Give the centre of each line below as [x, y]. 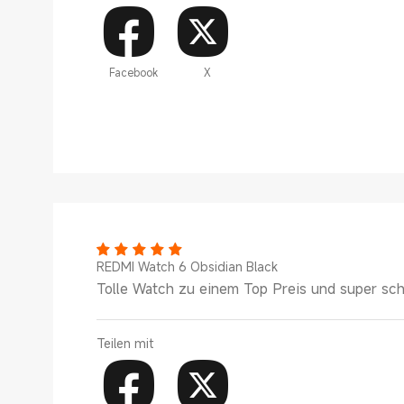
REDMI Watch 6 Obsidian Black [187, 266]
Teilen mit [125, 343]
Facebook [133, 72]
